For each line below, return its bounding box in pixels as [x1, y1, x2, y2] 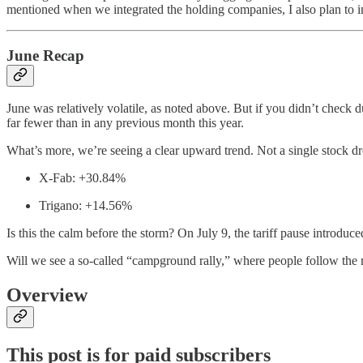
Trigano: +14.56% [39, 199, 132, 213]
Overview [6, 284, 88, 306]
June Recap [6, 46, 84, 64]
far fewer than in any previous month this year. [6, 116, 244, 130]
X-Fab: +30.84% [39, 171, 126, 186]
